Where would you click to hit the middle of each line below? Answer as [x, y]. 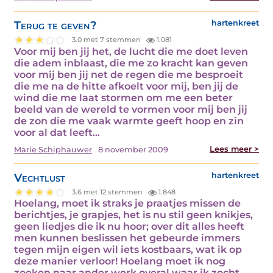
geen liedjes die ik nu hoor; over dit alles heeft [129, 227]
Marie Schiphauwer [53, 149]
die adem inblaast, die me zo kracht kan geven [131, 63]
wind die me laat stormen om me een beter [123, 97]
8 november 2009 [133, 149]
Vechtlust [40, 177]
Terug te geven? [55, 25]
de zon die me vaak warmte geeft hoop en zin [129, 121]
